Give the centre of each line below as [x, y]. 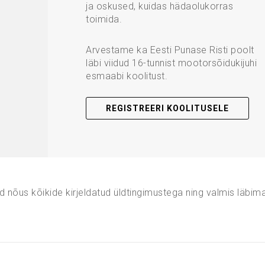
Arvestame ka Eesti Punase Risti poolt [170, 50]
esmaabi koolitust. [127, 76]
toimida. [104, 19]
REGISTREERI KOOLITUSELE [168, 108]
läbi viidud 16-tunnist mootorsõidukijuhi [172, 63]
